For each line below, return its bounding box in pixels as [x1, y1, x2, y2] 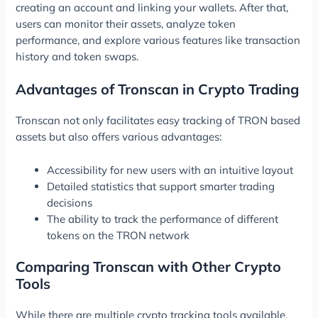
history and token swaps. [16, 49, 139, 63]
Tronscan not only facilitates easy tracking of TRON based [16, 114, 301, 128]
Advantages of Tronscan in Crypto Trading [16, 80, 300, 99]
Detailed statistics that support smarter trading [47, 179, 275, 193]
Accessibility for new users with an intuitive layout [47, 163, 294, 177]
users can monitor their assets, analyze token [16, 16, 236, 31]
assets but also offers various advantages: [16, 130, 222, 144]
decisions [47, 195, 93, 209]
